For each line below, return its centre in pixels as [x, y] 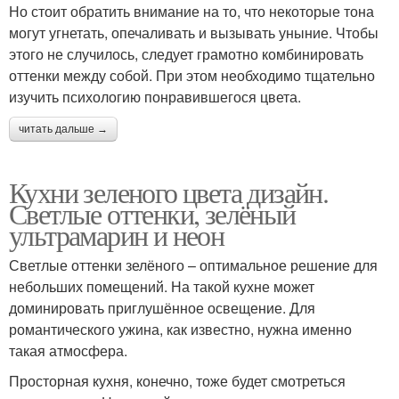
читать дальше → [63, 130]
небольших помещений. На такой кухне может [162, 287]
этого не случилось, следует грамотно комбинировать [186, 54]
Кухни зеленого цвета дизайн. [169, 192]
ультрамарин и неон [117, 235]
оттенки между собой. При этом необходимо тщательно [192, 76]
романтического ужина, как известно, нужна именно [180, 330]
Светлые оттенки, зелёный [152, 214]
